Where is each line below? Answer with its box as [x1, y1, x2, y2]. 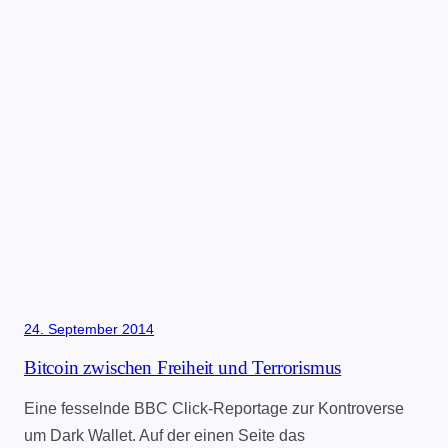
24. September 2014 [24, 321, 154, 338]
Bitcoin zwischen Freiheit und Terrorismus [24, 356, 342, 378]
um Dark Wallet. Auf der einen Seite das [24, 426, 305, 444]
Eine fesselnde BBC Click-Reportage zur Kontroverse [24, 399, 404, 417]
